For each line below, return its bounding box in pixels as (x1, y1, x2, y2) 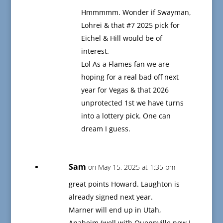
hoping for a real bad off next (81, 72, 179, 82)
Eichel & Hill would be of (81, 33, 162, 43)
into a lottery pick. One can (81, 111, 171, 121)
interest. (81, 46, 109, 56)
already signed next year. (68, 192, 153, 202)
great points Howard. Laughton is (68, 179, 180, 189)
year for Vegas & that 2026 (81, 85, 169, 95)
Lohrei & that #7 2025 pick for (81, 20, 180, 30)
